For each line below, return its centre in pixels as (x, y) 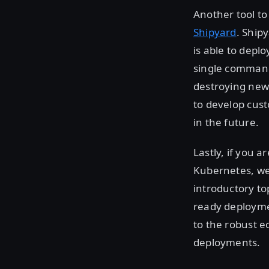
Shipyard (215, 32)
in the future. (226, 122)
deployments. (227, 242)
